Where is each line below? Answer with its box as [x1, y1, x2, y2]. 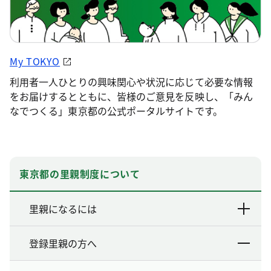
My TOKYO [10, 53, 60, 68]
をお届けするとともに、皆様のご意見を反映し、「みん [10, 88, 253, 103]
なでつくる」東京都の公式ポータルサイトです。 [10, 103, 223, 118]
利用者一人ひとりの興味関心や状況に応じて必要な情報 [10, 74, 253, 89]
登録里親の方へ [29, 235, 97, 250]
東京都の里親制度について [19, 166, 140, 181]
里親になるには [29, 201, 97, 216]
